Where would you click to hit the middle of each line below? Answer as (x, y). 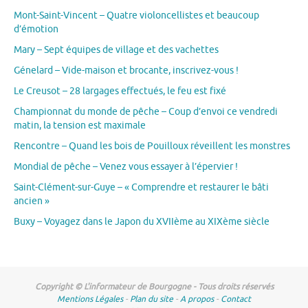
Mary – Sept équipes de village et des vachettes (116, 49)
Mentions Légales (90, 299)
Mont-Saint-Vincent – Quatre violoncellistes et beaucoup (136, 15)
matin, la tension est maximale (80, 125)
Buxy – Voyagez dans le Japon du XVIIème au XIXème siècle (142, 221)
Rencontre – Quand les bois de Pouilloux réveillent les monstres (152, 146)
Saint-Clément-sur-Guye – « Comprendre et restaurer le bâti (141, 187)
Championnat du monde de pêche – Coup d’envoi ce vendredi (146, 111)
